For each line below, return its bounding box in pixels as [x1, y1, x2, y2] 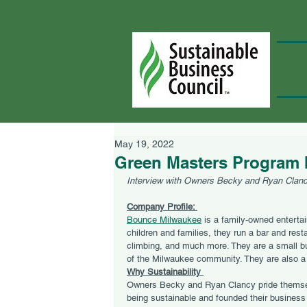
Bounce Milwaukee [127, 214, 201, 225]
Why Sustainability [127, 267, 204, 277]
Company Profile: [127, 201, 197, 212]
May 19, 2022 [114, 138, 174, 149]
